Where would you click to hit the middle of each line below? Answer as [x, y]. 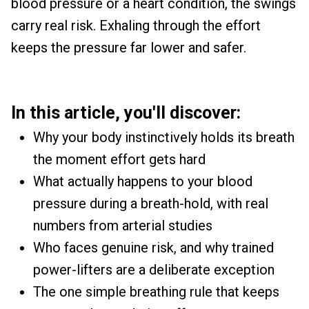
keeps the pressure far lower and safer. [129, 48]
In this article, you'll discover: [126, 113]
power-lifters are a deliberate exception [154, 270]
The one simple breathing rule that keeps [156, 292]
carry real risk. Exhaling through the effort [136, 26]
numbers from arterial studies [123, 226]
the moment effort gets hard [119, 159]
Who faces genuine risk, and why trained [153, 248]
